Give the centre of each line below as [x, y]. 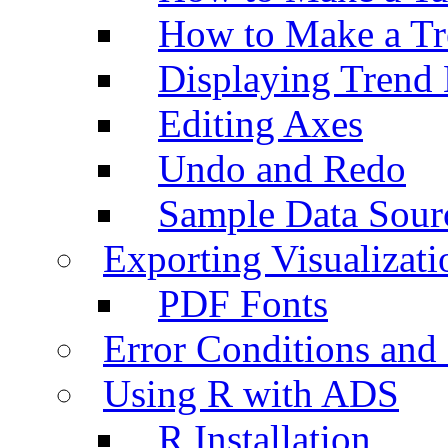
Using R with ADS [251, 393]
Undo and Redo [282, 168]
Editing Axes [260, 123]
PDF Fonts [243, 303]
